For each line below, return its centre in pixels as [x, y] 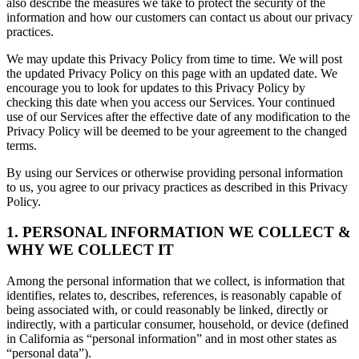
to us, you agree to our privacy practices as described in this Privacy [177, 187]
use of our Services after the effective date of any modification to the [178, 116]
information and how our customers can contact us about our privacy [179, 17]
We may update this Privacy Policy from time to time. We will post [174, 58]
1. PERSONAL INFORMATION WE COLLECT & [179, 232]
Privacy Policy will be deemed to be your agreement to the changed [177, 131]
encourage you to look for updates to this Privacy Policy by [156, 87]
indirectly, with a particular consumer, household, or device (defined [177, 325]
